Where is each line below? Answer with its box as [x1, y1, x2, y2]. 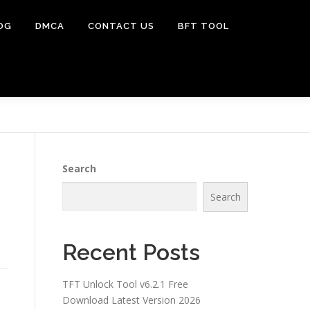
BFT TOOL [178, 21, 229, 31]
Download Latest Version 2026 [62, 293, 201, 307]
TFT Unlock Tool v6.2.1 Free [62, 277, 188, 291]
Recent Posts [62, 239, 200, 265]
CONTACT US [88, 21, 154, 31]
